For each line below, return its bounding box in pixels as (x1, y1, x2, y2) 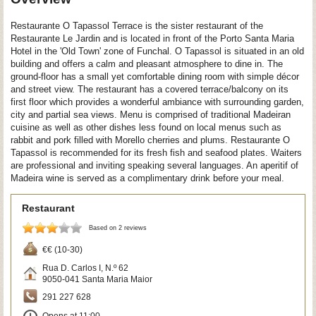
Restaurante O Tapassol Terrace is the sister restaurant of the (11, 20, 263, 31)
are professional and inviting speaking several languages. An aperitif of (11, 159, 298, 171)
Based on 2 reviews (89, 224, 147, 231)
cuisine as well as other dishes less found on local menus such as (11, 121, 281, 133)
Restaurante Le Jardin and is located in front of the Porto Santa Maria (11, 32, 294, 44)
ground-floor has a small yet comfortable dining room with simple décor (11, 71, 299, 82)
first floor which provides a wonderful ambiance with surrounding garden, (11, 96, 304, 107)
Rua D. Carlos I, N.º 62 (42, 263, 128, 272)
